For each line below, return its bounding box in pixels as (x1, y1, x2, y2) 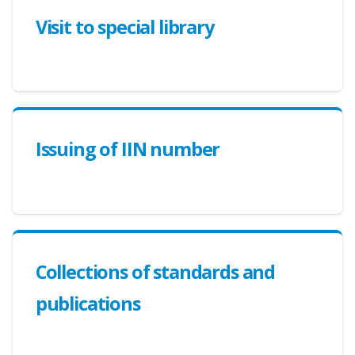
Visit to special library (35, 13, 214, 40)
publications (35, 290, 140, 316)
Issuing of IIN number (35, 136, 220, 162)
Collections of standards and (35, 258, 276, 284)
